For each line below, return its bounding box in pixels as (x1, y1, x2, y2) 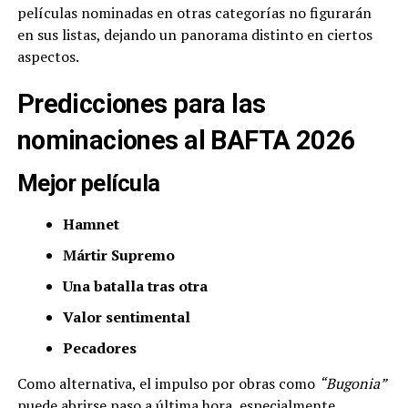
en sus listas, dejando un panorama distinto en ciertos (16, 25, 372, 46)
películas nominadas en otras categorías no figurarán (16, 3, 372, 24)
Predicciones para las (16, 88, 266, 120)
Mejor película (16, 169, 160, 198)
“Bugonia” (318, 373, 387, 394)
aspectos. (16, 46, 79, 67)
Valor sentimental (62, 307, 190, 328)
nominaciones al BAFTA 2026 (16, 125, 356, 157)
